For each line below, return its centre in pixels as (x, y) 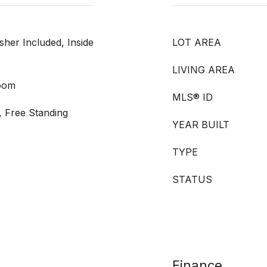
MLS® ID (193, 97)
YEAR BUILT (201, 125)
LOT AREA (197, 42)
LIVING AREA (204, 70)
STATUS (192, 179)
